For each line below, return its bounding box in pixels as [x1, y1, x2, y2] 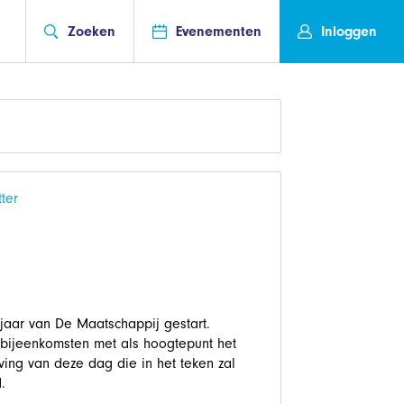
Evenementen [176, 23, 262, 40]
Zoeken [68, 23, 115, 40]
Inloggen [321, 23, 377, 40]
